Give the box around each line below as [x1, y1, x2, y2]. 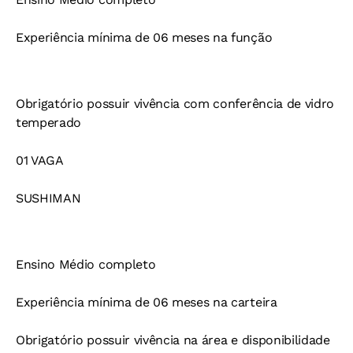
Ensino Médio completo [16, 257, 156, 273]
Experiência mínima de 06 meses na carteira [16, 295, 277, 310]
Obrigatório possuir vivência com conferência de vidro [16, 96, 335, 112]
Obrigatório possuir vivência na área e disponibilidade [16, 333, 330, 348]
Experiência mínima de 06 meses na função [16, 30, 273, 46]
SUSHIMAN [16, 191, 81, 206]
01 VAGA [16, 153, 64, 169]
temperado [16, 115, 82, 131]
